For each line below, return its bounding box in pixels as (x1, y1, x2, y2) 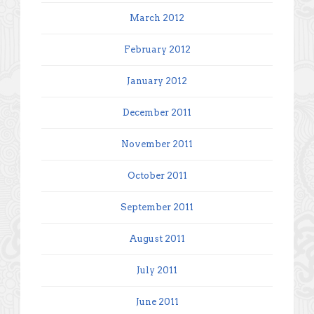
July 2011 (137, 264, 177, 275)
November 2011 (121, 138, 193, 149)
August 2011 (129, 233, 185, 244)
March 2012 (130, 12, 184, 23)
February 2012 (123, 43, 191, 55)
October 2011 (127, 170, 187, 181)
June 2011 (135, 296, 179, 307)
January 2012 (127, 75, 187, 86)
